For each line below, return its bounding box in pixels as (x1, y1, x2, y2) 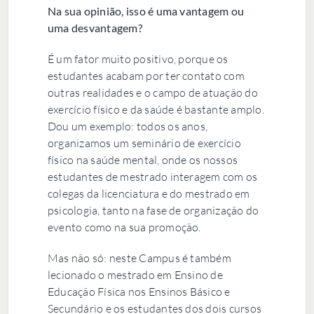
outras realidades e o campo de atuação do (47, 85, 258, 100)
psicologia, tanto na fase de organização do (47, 203, 259, 217)
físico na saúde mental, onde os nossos (47, 152, 238, 167)
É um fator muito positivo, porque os (47, 51, 228, 66)
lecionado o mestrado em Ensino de (47, 267, 223, 282)
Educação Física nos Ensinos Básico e (47, 284, 231, 299)
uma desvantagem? (47, 20, 142, 34)
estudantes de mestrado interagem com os (47, 169, 258, 184)
